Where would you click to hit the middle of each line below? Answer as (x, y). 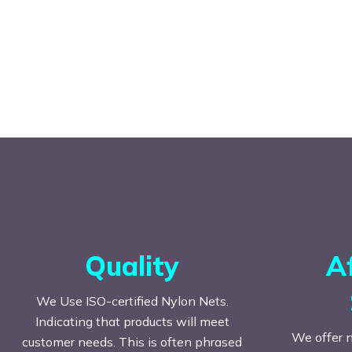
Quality (132, 266)
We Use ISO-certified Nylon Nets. (132, 301)
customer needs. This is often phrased (132, 341)
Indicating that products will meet (132, 321)
